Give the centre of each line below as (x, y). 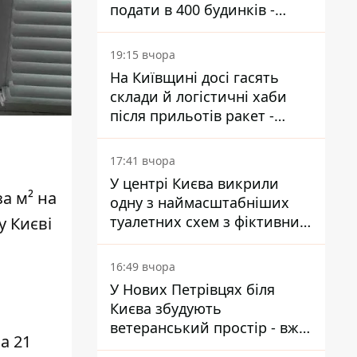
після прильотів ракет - (192, 116)
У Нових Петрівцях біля (192, 289)
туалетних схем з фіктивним (210, 222)
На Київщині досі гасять (194, 77)
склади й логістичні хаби (198, 96)
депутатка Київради (179, 29)
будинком (145, 241)
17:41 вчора (143, 161)
